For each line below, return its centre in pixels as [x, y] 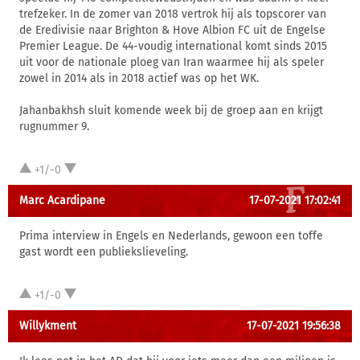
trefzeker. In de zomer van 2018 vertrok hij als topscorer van [173, 14]
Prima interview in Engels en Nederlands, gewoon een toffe [171, 236]
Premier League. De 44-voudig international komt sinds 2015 [173, 46]
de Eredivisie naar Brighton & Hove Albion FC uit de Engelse [172, 30]
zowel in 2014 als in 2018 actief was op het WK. [139, 78]
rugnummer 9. [54, 127]
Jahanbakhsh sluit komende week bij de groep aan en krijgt [171, 110]
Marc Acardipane [62, 200]
